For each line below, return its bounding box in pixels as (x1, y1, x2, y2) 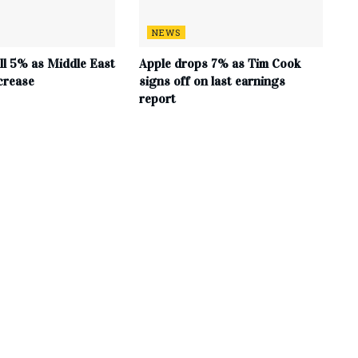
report (138, 91, 176, 107)
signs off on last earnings (138, 74, 285, 89)
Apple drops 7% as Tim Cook (138, 56, 300, 72)
